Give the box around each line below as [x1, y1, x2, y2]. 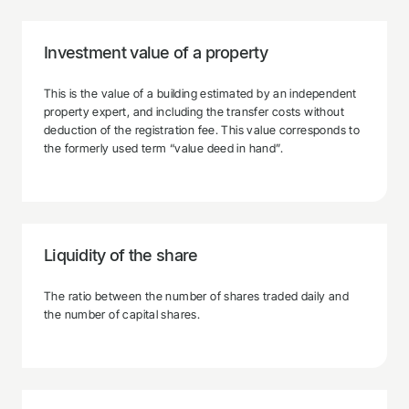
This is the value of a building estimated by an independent [44, 86, 357, 100]
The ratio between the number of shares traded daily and [44, 288, 350, 303]
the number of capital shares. [44, 307, 201, 321]
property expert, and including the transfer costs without [44, 104, 344, 119]
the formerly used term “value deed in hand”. [44, 141, 287, 155]
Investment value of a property [44, 42, 267, 62]
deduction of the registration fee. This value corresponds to [44, 122, 361, 137]
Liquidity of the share [44, 245, 198, 265]
